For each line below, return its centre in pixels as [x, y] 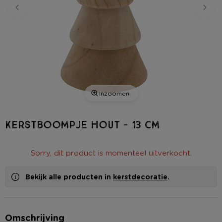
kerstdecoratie [140, 176]
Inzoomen [114, 93]
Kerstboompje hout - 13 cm [82, 125]
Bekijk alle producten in [69, 176]
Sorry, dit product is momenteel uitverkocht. [111, 152]
